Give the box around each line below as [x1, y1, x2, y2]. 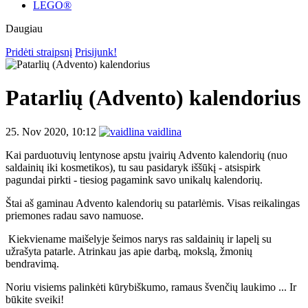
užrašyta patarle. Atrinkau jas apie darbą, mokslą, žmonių [5, 245, 252, 257]
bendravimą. [5, 257, 62, 269]
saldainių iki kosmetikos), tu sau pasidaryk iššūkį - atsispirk [5, 161, 261, 173]
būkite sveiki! [5, 293, 64, 305]
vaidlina [147, 125, 181, 137]
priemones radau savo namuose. [5, 209, 144, 221]
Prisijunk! [75, 46, 117, 58]
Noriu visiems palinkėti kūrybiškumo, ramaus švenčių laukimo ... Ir [5, 280, 296, 293]
